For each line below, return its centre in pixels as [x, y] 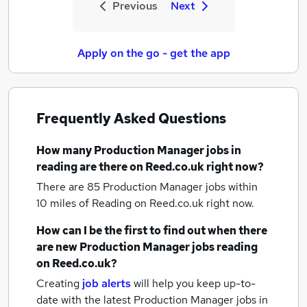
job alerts [107, 283]
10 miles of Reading [85, 203]
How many [65, 150]
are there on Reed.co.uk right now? [171, 167]
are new [58, 247]
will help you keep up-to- [195, 283]
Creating [58, 283]
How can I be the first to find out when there [152, 231]
